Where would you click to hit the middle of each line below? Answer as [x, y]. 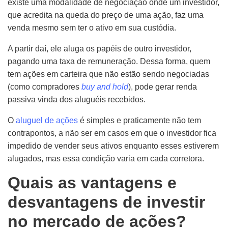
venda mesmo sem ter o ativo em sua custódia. [92, 28]
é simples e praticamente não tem [139, 120]
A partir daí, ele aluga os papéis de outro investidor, [99, 49]
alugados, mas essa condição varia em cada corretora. [106, 159]
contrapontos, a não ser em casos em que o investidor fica [112, 133]
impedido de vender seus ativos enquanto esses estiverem [113, 146]
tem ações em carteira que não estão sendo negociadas [108, 74]
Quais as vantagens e [92, 183]
